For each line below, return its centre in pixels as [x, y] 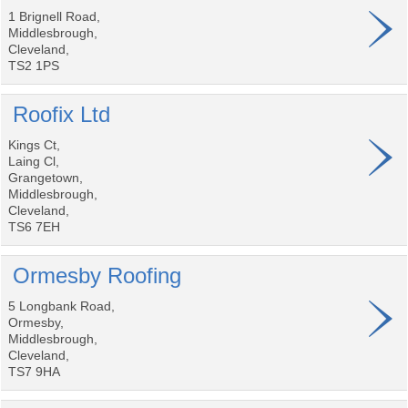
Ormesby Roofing [97, 275]
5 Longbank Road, [61, 306]
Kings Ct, [34, 145]
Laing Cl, [34, 161]
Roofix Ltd [61, 114]
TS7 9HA [34, 372]
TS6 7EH [34, 227]
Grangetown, [46, 178]
